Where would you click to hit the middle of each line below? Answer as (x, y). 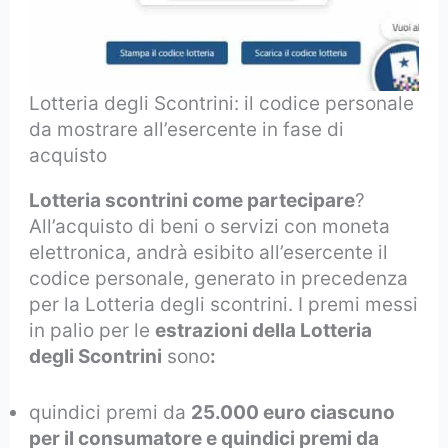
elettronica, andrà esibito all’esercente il (209, 252)
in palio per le (92, 330)
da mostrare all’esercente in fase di (187, 129)
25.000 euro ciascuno (293, 413)
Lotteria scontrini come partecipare (192, 200)
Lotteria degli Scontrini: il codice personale (222, 103)
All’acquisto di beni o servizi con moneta (210, 226)
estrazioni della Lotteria (264, 330)
